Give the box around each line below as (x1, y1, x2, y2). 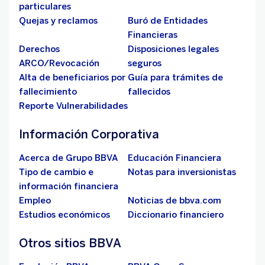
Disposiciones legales (128, 44, 219, 55)
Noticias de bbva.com (128, 195, 221, 206)
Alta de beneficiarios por (19, 72, 125, 83)
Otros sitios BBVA (19, 236, 121, 251)
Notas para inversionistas (128, 167, 236, 178)
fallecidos (128, 86, 170, 98)
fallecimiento (19, 86, 77, 98)
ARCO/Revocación (19, 58, 99, 69)
